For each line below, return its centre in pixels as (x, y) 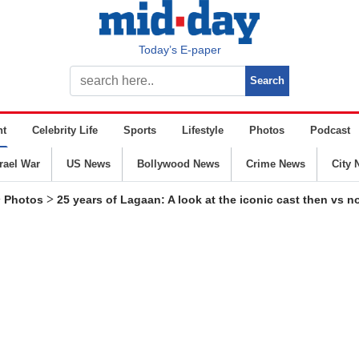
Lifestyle (203, 130)
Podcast (330, 130)
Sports (140, 130)
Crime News (275, 164)
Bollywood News (178, 164)
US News (88, 164)
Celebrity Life (65, 130)
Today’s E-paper (179, 50)
